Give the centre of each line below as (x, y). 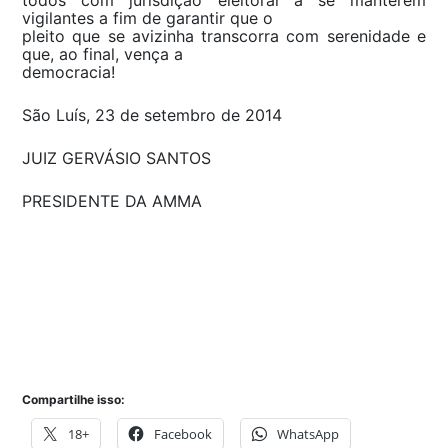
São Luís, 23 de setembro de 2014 (152, 114)
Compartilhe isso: (73, 399)
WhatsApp (308, 433)
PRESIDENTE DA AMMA (112, 200)
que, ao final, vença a (102, 53)
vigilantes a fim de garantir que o (147, 17)
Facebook (183, 433)
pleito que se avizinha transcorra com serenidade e (224, 35)
